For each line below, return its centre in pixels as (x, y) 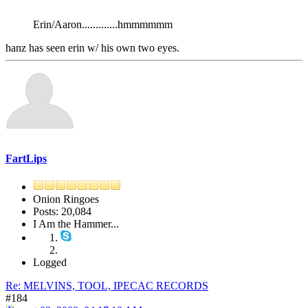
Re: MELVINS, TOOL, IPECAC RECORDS (107, 286)
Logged (50, 263)
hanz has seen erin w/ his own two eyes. (92, 47)
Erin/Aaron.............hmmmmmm (103, 24)
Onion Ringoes (66, 199)
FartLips (26, 159)
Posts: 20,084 (62, 212)
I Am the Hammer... (76, 224)
